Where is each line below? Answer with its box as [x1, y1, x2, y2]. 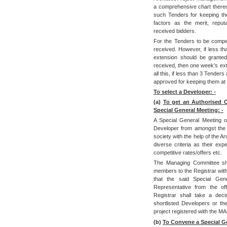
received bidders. [154, 28, 196, 34]
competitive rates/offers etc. [154, 149, 222, 156]
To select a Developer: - [154, 89, 216, 95]
